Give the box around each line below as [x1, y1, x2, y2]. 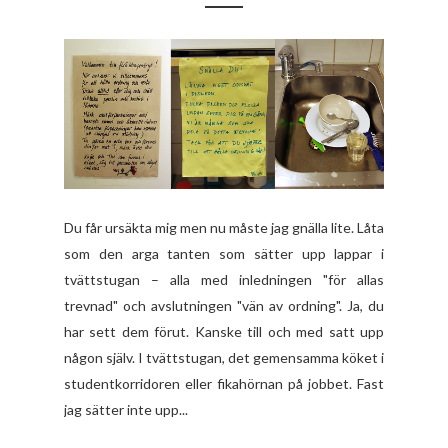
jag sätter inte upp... [64, 400, 188, 418]
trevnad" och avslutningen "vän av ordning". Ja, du [64, 296, 384, 314]
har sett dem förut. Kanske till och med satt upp [64, 322, 384, 340]
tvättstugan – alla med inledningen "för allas [64, 270, 384, 288]
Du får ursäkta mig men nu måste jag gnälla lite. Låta [64, 218, 384, 236]
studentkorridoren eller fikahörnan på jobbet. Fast [64, 374, 384, 392]
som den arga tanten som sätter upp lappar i [64, 244, 384, 262]
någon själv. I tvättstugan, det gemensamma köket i [64, 348, 384, 366]
